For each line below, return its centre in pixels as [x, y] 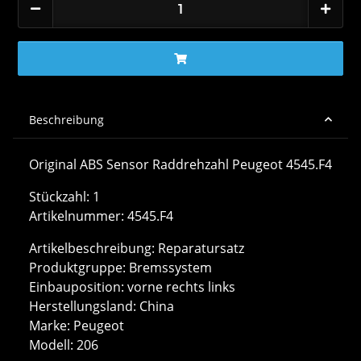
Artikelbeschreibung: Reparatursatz [137, 248]
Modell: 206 [64, 344]
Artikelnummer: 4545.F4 [101, 216]
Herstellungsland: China [102, 306]
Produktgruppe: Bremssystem [120, 267]
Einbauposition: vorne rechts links [132, 286]
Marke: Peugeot [77, 325]
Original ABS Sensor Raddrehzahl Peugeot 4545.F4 [180, 164]
